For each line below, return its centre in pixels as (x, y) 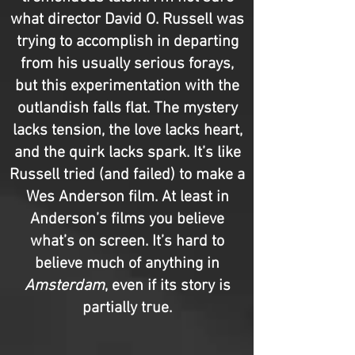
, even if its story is (167, 286)
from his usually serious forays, (127, 64)
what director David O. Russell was (127, 20)
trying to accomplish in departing (127, 42)
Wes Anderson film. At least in (127, 197)
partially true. (127, 308)
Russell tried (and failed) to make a (127, 175)
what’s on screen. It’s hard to (127, 242)
